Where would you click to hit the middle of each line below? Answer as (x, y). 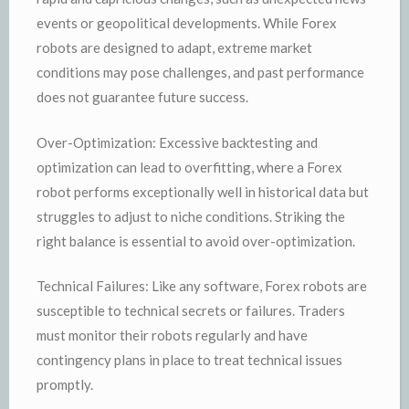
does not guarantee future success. (142, 97)
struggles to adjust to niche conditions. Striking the (191, 216)
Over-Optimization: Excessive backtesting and (177, 142)
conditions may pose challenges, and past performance (200, 72)
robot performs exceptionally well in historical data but (203, 191)
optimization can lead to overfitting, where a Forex (189, 167)
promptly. (65, 384)
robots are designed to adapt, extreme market (174, 47)
